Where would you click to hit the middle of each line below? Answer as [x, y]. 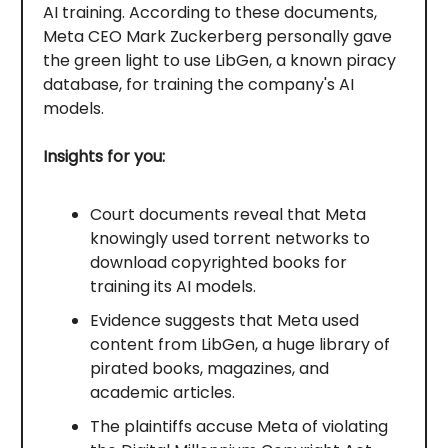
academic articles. [162, 393]
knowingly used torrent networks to [229, 239]
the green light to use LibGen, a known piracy [219, 61]
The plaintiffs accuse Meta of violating [238, 427]
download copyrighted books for [218, 263]
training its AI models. [172, 287]
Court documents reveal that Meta [227, 215]
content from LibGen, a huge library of [239, 345]
